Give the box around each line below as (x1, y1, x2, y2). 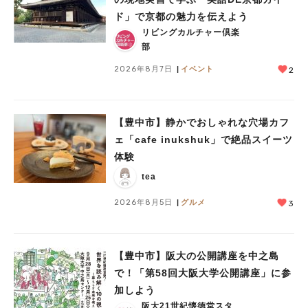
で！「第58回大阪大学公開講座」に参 (114, 267, 291, 279)
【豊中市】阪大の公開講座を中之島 (114, 250, 279, 262)
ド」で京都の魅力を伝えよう (114, 11, 248, 23)
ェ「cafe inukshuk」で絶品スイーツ (114, 134, 293, 146)
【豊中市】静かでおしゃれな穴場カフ (114, 117, 289, 129)
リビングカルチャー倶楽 (142, 27, 240, 38)
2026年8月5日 (114, 198, 173, 207)
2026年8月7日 (114, 65, 173, 74)
